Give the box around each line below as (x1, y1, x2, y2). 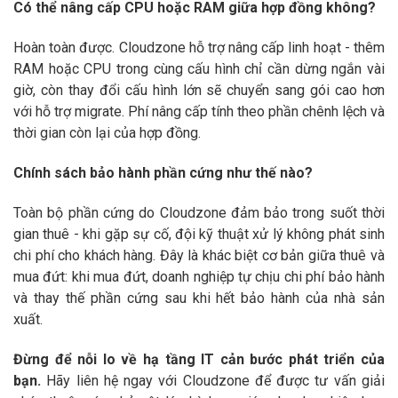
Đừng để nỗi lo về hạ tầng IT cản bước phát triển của (13, 350, 385, 368)
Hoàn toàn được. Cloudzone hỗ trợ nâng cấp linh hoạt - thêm (13, 39, 385, 57)
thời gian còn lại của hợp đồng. (13, 124, 201, 142)
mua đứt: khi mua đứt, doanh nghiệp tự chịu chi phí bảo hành (13, 267, 385, 285)
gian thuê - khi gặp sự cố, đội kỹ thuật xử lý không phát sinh (13, 225, 385, 243)
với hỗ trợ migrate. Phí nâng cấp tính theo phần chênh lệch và (13, 103, 385, 121)
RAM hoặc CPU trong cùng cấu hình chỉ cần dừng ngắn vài (13, 60, 385, 78)
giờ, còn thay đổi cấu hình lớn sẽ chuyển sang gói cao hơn (13, 82, 385, 99)
